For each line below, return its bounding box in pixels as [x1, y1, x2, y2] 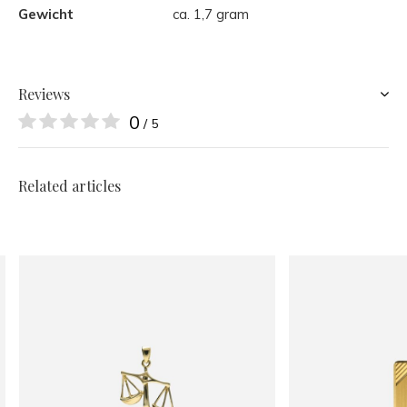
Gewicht [18, 5, 74, 23]
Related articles [18, 176, 121, 195]
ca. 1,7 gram [173, 5, 249, 23]
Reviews [18, 84, 70, 104]
